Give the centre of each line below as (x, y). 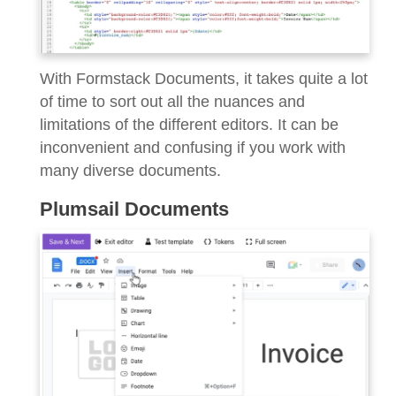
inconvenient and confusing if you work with (193, 147)
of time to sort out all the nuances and (172, 101)
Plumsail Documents (134, 209)
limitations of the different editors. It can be (189, 124)
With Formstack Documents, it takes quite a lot (204, 78)
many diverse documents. (130, 170)
